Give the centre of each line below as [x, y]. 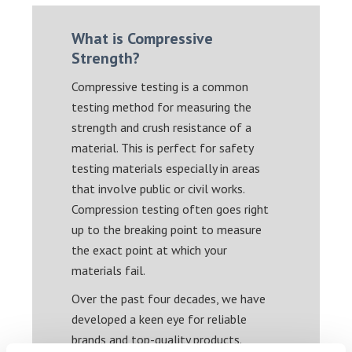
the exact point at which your [150, 249]
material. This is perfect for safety [163, 147]
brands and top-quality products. [157, 339]
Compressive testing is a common [160, 86]
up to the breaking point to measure [167, 229]
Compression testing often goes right [170, 209]
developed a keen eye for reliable [159, 319]
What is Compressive [143, 38]
